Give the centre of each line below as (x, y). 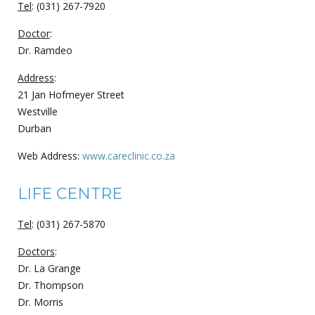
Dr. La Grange (49, 268)
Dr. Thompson (51, 285)
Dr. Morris (40, 302)
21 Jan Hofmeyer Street (71, 94)
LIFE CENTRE (70, 193)
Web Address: (50, 155)
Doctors (36, 251)
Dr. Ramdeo (45, 50)
